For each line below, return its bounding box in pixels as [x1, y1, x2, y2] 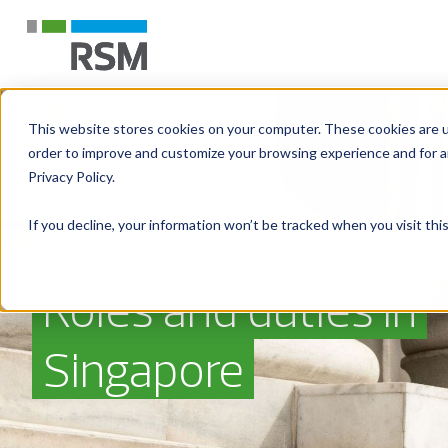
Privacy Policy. [28, 168, 115, 185]
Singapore [42, 339, 244, 399]
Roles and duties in [42, 279, 417, 339]
